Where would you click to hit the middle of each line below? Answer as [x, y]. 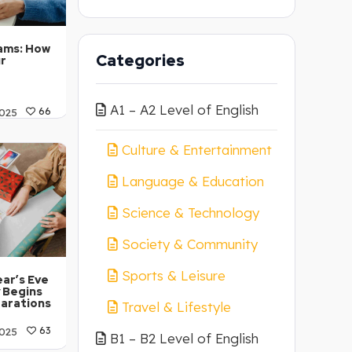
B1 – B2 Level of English [184, 338]
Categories [140, 60]
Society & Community [189, 244]
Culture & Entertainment [196, 150]
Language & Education [192, 181]
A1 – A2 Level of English [184, 110]
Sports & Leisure [173, 275]
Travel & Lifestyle [176, 307]
